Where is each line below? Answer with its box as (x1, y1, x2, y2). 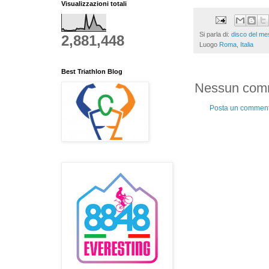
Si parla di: (199, 30, 231, 38)
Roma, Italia (219, 40, 253, 48)
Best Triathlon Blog (61, 67, 122, 75)
